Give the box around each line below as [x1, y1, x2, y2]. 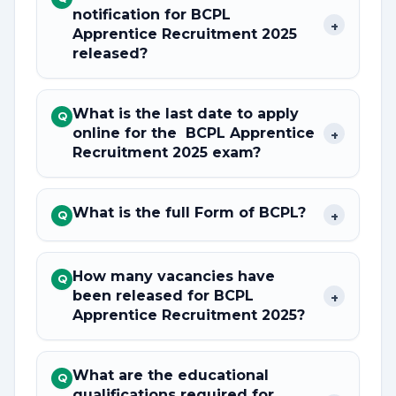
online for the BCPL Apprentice [72, 125, 315, 141]
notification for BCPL [72, 6, 231, 23]
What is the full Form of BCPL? [72, 204, 306, 221]
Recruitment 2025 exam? [72, 144, 261, 161]
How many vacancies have [72, 268, 275, 285]
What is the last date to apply [72, 105, 299, 122]
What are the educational [72, 367, 269, 384]
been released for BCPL [72, 287, 254, 304]
